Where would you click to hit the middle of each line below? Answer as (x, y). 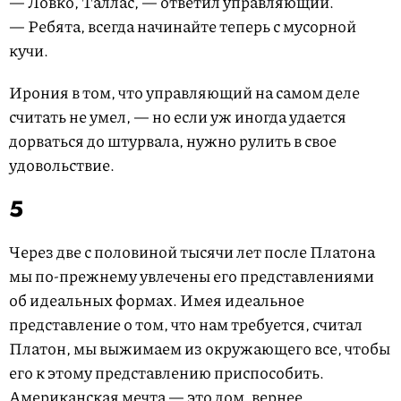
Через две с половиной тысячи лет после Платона (192, 252)
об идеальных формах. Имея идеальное (157, 300)
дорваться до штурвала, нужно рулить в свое (173, 141)
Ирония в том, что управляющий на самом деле (184, 93)
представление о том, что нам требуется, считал (186, 324)
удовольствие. (62, 165)
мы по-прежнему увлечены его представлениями (192, 276)
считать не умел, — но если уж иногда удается (178, 117)
